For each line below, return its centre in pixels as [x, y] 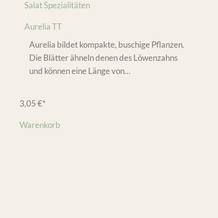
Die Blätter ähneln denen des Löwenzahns [103, 58]
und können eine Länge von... [80, 71]
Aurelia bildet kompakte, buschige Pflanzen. [107, 45]
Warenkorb [40, 125]
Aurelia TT [43, 27]
